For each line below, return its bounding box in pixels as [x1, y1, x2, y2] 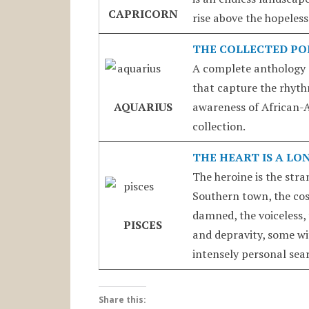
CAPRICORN [108, 6, 178, 21]
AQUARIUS [113, 99, 172, 114]
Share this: [98, 294, 146, 306]
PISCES [123, 217, 163, 232]
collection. [192, 118, 246, 134]
